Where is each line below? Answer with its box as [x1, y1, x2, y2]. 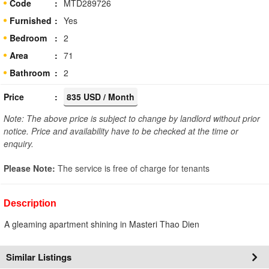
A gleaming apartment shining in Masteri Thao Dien [4, 217, 199, 230]
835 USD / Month [67, 90, 134, 103]
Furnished [10, 14, 52, 26]
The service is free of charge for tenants [58, 162, 210, 174]
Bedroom [10, 31, 47, 44]
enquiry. [4, 137, 34, 150]
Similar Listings [6, 250, 71, 264]
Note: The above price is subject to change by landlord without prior [4, 112, 260, 124]
